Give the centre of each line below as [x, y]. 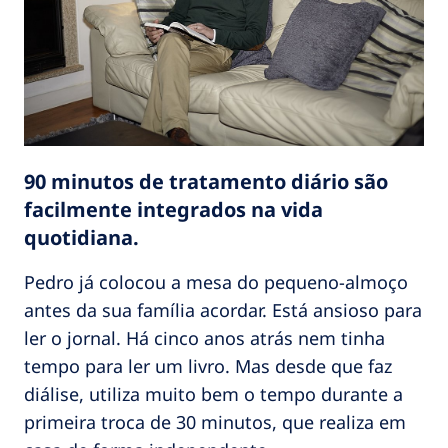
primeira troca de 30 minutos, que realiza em [215, 421]
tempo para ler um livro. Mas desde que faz [208, 365]
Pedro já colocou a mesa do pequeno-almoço [216, 281]
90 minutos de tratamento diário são [206, 181]
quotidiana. [81, 237]
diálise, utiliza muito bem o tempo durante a [213, 393]
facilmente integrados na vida [173, 209]
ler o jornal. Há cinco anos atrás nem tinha [204, 337]
